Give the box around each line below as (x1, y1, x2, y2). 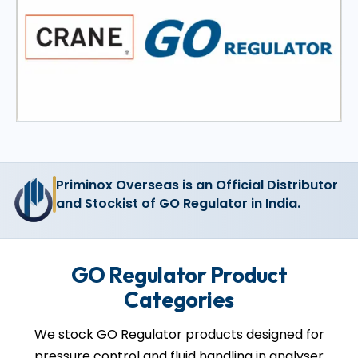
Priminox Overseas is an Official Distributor (56, 175, 338, 194)
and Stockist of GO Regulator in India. (56, 193, 300, 213)
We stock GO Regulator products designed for (34, 324, 324, 344)
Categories (124, 285, 234, 313)
